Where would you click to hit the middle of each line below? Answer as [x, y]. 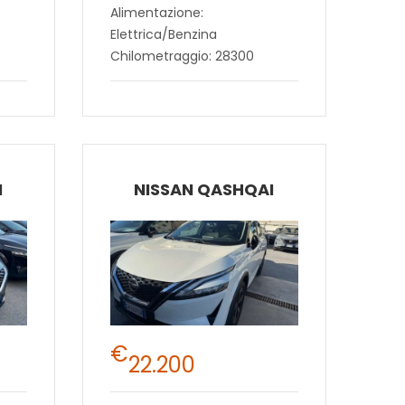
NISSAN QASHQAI [204, 189]
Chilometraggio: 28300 [182, 56]
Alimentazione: [156, 12]
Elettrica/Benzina [163, 34]
